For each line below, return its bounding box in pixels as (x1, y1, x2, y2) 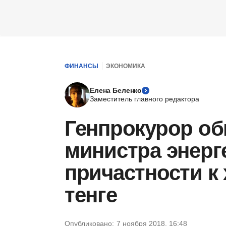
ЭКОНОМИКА (106, 62, 145, 70)
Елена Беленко (90, 86, 142, 94)
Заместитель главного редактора (90, 95, 199, 103)
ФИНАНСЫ (65, 62, 98, 70)
